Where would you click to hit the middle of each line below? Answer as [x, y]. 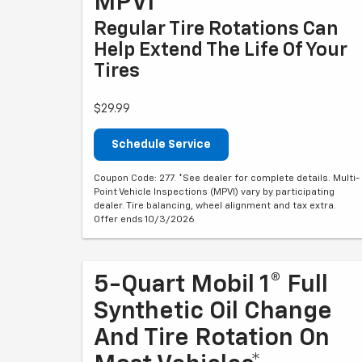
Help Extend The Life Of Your [221, 50]
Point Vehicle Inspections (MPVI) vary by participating [214, 192]
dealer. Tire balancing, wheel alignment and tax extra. [215, 206]
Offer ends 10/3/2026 [144, 220]
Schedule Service [161, 145]
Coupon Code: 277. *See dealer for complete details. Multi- [227, 179]
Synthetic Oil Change [213, 312]
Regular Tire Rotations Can [216, 29]
